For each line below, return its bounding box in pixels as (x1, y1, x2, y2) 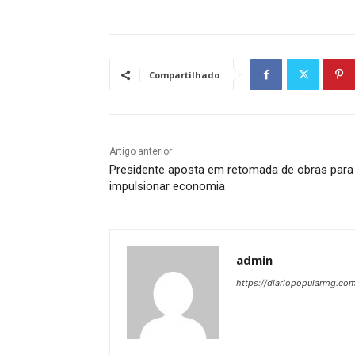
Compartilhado (149, 69, 219, 82)
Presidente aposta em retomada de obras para (109, 162, 353, 177)
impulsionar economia (109, 179, 225, 194)
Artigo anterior (109, 146, 172, 158)
